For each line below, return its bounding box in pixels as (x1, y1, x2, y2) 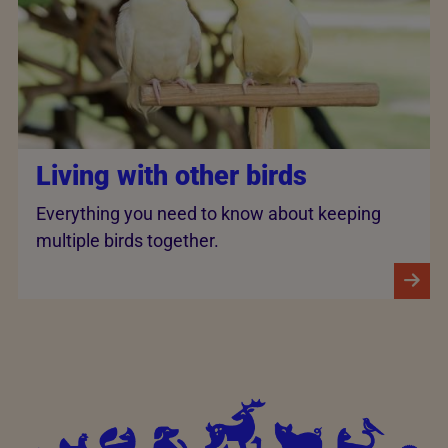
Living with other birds (36, 160, 307, 193)
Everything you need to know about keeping (36, 202, 381, 224)
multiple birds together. (36, 229, 219, 251)
